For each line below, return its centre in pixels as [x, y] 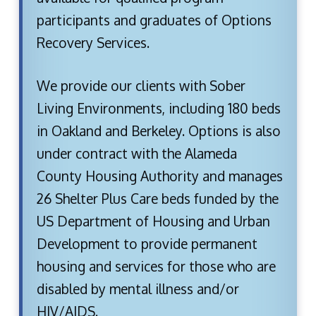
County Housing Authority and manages [159, 176]
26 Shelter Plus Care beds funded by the [157, 198]
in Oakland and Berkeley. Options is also [158, 130]
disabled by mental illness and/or [138, 288]
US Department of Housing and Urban [153, 221]
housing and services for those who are [156, 266]
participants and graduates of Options [154, 20]
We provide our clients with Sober [141, 85]
